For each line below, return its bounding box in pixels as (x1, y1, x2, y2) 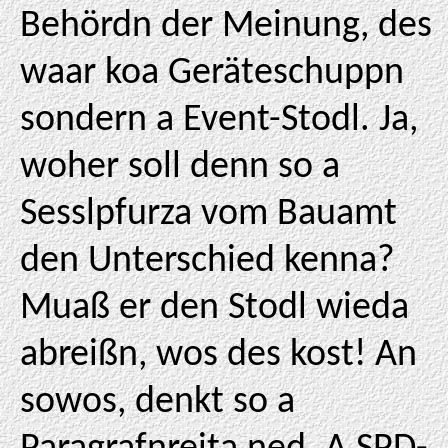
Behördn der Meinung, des (20, 7, 432, 46)
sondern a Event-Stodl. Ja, (20, 101, 418, 140)
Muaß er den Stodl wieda (20, 289, 409, 328)
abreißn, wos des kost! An (20, 336, 417, 375)
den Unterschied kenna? (20, 242, 395, 281)
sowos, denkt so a (20, 383, 295, 422)
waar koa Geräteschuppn (20, 54, 404, 93)
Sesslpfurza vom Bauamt (20, 195, 397, 234)
